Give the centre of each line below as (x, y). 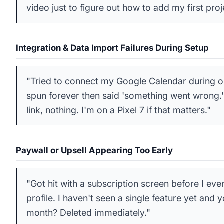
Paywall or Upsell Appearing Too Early (94, 150)
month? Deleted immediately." (88, 213)
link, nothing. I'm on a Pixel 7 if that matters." (119, 110)
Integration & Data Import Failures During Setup (112, 48)
